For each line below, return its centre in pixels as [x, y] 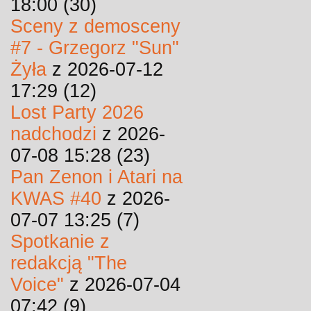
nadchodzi [53, 134]
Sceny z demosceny [95, 26]
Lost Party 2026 [77, 112]
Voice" [37, 285]
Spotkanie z [60, 242]
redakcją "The [69, 263]
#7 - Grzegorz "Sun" [95, 48]
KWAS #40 [56, 199]
